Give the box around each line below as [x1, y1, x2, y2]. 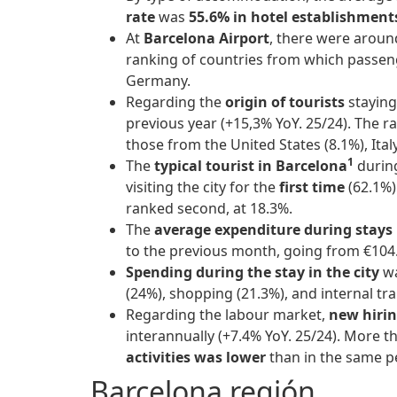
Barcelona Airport [144, 28, 269, 49]
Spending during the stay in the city [126, 262, 383, 283]
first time [279, 177, 345, 198]
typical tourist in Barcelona [154, 156, 347, 176]
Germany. [126, 71, 191, 91]
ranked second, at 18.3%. [126, 198, 292, 219]
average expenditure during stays [154, 220, 393, 240]
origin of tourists [225, 92, 345, 113]
